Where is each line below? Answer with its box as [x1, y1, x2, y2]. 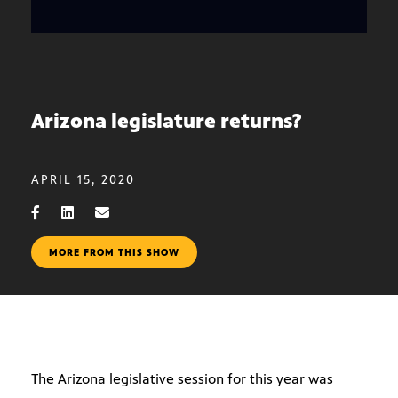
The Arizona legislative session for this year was [31, 370, 333, 388]
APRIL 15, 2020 [31, 172, 135, 187]
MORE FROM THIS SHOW [49, 246, 179, 259]
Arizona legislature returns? [31, 109, 301, 133]
